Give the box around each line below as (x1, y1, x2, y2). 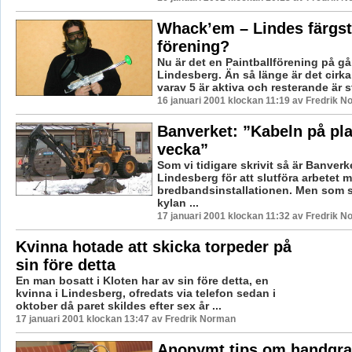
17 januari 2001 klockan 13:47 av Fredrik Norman (15, 313, 236, 325)
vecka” (156, 141, 208, 159)
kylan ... (156, 196, 199, 210)
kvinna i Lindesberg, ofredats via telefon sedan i (15, 287, 276, 300)
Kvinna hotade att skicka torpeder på (15, 238, 291, 256)
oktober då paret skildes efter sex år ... (15, 299, 222, 313)
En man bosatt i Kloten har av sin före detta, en (15, 274, 269, 288)
